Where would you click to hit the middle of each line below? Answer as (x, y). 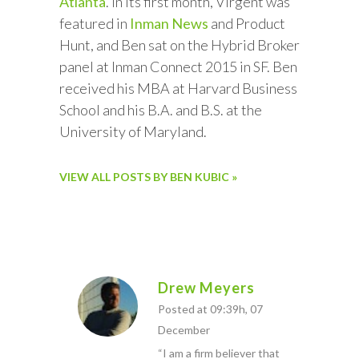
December (184, 329)
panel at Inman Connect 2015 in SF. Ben (178, 66)
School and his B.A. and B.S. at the (161, 109)
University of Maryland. (133, 131)
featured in (95, 23)
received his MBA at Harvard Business (178, 88)
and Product (247, 23)
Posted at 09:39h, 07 (210, 309)
